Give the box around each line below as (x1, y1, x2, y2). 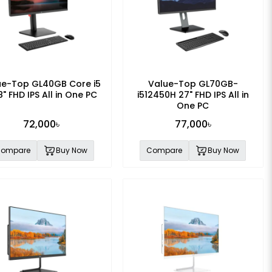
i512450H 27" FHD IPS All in (137, 88, 249, 101)
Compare (146, 144, 183, 155)
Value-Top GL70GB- (148, 77, 238, 90)
